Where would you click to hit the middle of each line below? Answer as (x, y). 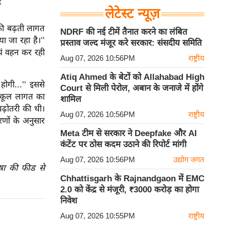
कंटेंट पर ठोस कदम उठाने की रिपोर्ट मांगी (123, 145)
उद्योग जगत (189, 160)
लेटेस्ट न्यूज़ (132, 14)
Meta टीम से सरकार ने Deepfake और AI (129, 134)
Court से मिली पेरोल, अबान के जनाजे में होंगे (132, 88)
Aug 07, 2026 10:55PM (98, 216)
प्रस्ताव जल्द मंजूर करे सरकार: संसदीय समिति (131, 43)
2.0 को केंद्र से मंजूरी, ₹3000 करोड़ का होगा (130, 190)
